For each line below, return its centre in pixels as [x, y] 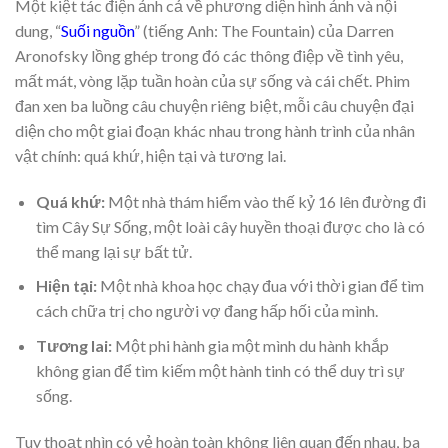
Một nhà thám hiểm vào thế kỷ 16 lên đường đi [265, 201]
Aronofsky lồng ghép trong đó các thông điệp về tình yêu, [209, 55]
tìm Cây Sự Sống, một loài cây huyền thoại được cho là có [230, 226]
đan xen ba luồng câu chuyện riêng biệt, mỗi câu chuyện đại [214, 105]
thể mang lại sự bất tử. [113, 251]
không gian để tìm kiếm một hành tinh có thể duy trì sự [220, 370]
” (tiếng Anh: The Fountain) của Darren [264, 30]
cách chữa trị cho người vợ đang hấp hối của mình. [206, 311]
